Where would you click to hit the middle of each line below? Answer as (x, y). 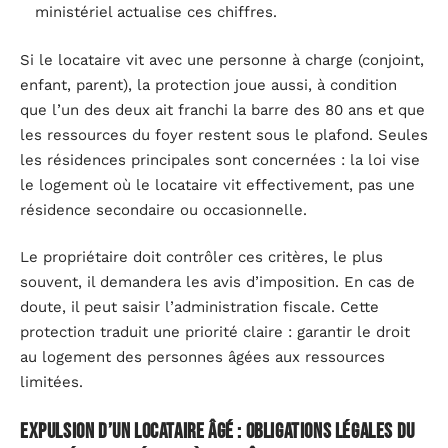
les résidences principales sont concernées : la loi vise (220, 159)
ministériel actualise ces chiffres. (156, 12)
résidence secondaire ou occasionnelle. (163, 209)
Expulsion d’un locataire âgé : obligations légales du (217, 431)
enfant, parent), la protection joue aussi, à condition (208, 84)
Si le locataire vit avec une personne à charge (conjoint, (222, 59)
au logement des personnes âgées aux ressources (202, 357)
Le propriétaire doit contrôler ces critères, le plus (201, 257)
